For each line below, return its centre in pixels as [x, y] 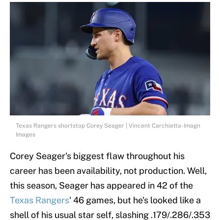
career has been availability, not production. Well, [108, 170]
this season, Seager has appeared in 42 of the [101, 185]
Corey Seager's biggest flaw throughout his [97, 156]
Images [26, 134]
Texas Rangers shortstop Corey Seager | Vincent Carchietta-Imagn [108, 125]
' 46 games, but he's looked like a [135, 200]
